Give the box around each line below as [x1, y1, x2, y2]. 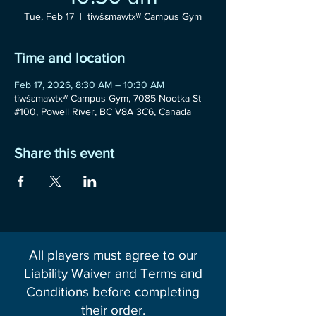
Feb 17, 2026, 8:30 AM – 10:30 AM [14, 79, 164, 90]
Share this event [14, 145, 114, 161]
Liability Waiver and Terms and [23, 266, 202, 281]
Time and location [14, 50, 125, 66]
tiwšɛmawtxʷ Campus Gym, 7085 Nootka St [14, 92, 201, 104]
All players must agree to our [28, 248, 197, 262]
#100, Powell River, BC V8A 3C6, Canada [14, 106, 191, 117]
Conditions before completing [26, 284, 200, 299]
